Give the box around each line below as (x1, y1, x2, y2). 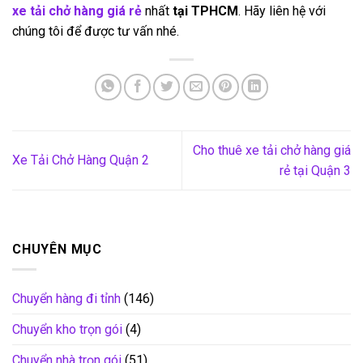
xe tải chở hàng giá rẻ (12, 2, 145, 19)
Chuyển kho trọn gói (12, 321, 122, 337)
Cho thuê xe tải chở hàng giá (193, 142, 351, 158)
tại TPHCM (169, 2, 238, 19)
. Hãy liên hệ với (238, 2, 326, 19)
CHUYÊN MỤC (12, 241, 103, 258)
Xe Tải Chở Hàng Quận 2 (12, 152, 149, 169)
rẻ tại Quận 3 (280, 162, 351, 178)
